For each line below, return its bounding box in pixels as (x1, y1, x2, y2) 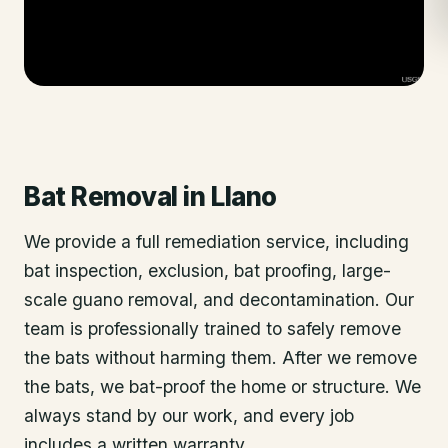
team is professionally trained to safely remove (24, 318, 401, 339)
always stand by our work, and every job (24, 405, 354, 426)
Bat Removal (24, 181, 178, 212)
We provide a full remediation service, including (24, 231, 409, 252)
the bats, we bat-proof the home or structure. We (24, 376, 421, 397)
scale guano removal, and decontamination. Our (24, 289, 414, 310)
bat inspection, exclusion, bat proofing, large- (24, 260, 391, 281)
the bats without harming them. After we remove (24, 347, 417, 368)
